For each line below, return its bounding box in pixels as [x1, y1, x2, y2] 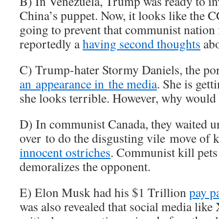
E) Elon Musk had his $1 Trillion [20, 184, 189, 201]
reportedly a [20, 35, 83, 52]
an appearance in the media [20, 75, 157, 92]
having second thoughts [83, 35, 200, 52]
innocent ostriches [20, 144, 110, 161]
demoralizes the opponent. [20, 158, 151, 175]
